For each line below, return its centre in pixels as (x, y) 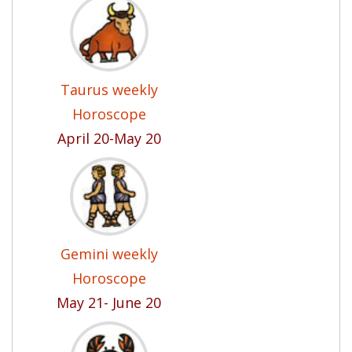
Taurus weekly (109, 90)
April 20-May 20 (109, 138)
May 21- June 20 (109, 302)
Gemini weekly (109, 254)
